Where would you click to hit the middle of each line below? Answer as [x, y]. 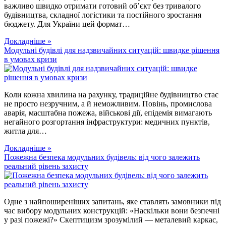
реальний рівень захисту [46, 166]
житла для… [25, 131]
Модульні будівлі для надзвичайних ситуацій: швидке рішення [112, 50]
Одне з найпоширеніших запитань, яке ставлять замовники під [112, 202]
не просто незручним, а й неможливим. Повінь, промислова [108, 104]
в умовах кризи [31, 60]
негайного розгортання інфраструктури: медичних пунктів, [107, 122]
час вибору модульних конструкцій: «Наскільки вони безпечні [112, 211]
